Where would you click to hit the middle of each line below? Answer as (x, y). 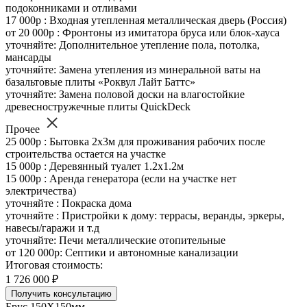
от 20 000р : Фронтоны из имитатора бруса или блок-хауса (143, 33)
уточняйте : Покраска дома (69, 204)
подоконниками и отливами (71, 8)
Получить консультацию (61, 294)
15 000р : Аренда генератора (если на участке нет (121, 179)
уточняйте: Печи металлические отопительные (115, 241)
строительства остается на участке (86, 154)
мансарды (28, 58)
